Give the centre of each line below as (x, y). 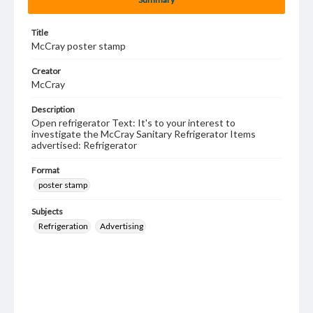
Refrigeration (63, 226)
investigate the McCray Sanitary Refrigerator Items (144, 134)
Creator (46, 71)
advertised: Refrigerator (84, 145)
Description (53, 109)
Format (45, 170)
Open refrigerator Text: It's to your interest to (133, 123)
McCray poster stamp (79, 46)
